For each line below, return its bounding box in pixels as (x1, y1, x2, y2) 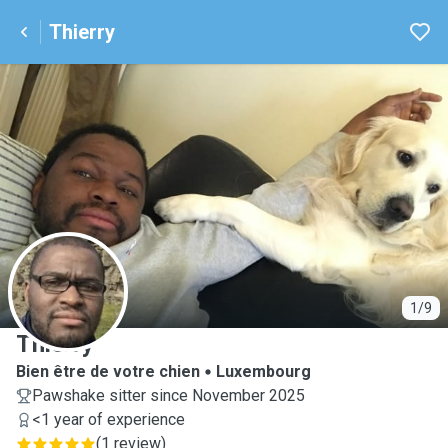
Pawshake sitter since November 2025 (32, 386, 305, 405)
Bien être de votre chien (16, 362, 200, 381)
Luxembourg (216, 362, 311, 381)
